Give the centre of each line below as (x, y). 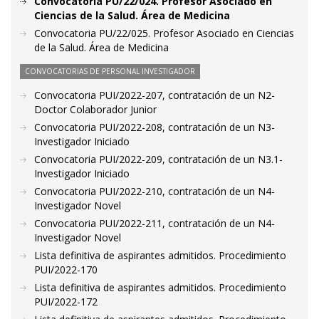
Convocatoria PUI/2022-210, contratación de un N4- (155, 191)
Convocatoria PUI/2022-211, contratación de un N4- (155, 223)
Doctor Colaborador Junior (95, 109)
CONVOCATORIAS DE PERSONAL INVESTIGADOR (110, 71)
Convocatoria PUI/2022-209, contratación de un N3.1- (158, 159)
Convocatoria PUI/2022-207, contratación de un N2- (155, 95)
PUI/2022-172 (66, 302)
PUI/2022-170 (66, 270)
